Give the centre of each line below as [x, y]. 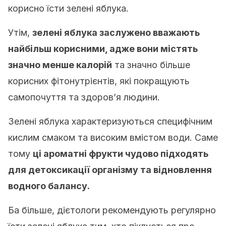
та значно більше [151, 65]
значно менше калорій [60, 65]
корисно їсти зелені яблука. [68, 8]
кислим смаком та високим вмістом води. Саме [113, 137]
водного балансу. [49, 186]
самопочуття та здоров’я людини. [84, 97]
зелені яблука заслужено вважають [116, 33]
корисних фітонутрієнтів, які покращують [99, 81]
